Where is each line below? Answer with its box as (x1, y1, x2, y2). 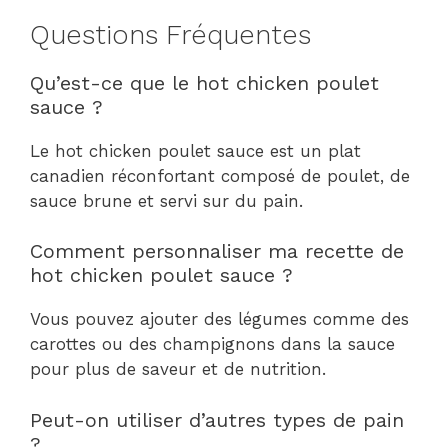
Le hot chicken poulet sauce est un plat (30, 140, 361, 161)
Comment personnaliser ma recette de (30, 239, 404, 263)
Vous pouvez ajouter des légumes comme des (30, 309, 409, 329)
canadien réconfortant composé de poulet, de (30, 165, 410, 186)
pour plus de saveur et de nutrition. (30, 359, 326, 379)
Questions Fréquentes (30, 18, 311, 51)
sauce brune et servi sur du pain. (30, 190, 303, 211)
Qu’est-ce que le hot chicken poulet (30, 70, 379, 95)
